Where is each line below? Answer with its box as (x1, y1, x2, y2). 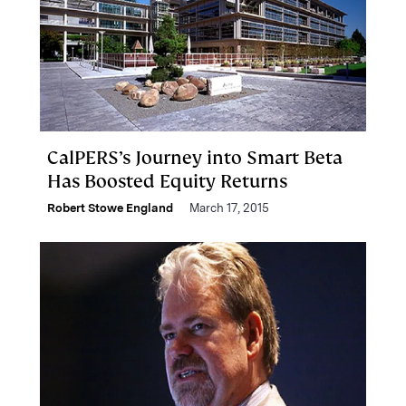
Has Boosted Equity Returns (47, 169, 287, 193)
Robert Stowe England (47, 201, 173, 215)
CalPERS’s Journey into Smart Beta (47, 146, 343, 169)
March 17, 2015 (189, 201, 269, 215)
